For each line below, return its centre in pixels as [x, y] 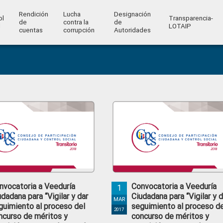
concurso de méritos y [170, 216]
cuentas [31, 30]
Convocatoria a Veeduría [174, 186]
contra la [76, 22]
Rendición [33, 14]
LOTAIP [180, 26]
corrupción [79, 30]
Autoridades [132, 30]
